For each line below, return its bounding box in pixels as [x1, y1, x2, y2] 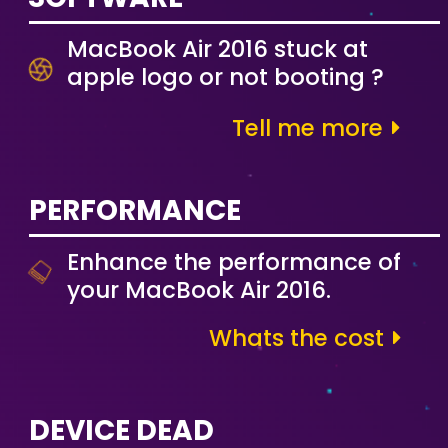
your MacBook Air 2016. [67, 274, 331, 306]
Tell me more [232, 112, 389, 144]
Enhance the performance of [67, 246, 401, 278]
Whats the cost [209, 322, 390, 354]
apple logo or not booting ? [67, 61, 384, 93]
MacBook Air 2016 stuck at [67, 33, 368, 65]
